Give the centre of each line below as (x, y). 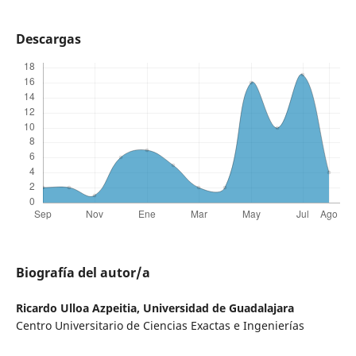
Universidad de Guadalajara (218, 308)
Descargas (48, 39)
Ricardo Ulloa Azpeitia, (79, 308)
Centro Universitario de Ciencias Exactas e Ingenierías (160, 326)
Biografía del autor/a (83, 273)
